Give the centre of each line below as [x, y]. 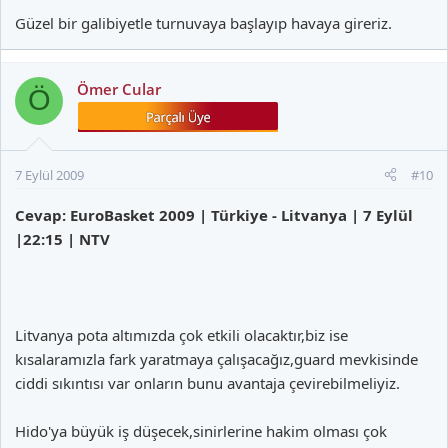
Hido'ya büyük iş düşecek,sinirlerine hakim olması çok [201, 430]
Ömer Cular [119, 88]
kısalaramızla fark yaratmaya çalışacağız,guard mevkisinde [216, 358]
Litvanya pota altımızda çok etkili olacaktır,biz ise [181, 334]
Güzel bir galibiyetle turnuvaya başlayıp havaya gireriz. [203, 22]
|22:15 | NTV [62, 238]
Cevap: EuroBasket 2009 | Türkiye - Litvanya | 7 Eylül [214, 214]
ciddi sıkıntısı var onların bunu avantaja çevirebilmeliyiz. [207, 382]
